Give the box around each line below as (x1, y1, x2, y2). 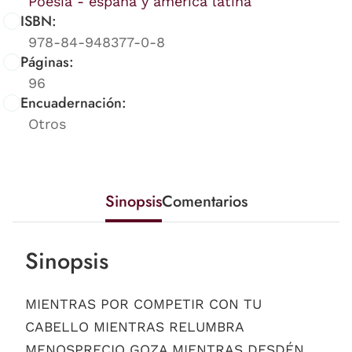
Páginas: (20, 51, 74, 72)
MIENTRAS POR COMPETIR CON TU (25, 295, 262, 312)
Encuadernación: (20, 92, 126, 113)
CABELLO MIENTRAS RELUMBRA (25, 318, 244, 335)
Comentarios (161, 189, 247, 213)
